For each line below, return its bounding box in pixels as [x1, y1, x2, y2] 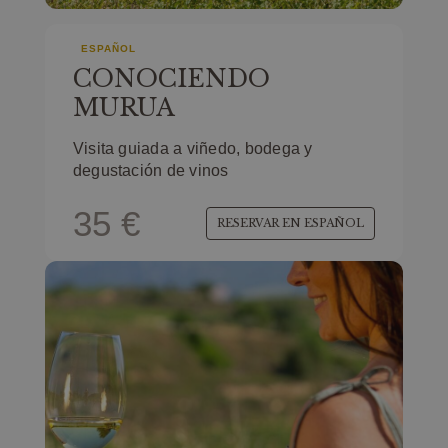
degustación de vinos [72, 162, 229, 179]
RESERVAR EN [217, 216, 305, 230]
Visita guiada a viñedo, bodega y [72, 140, 313, 157]
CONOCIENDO [72, 64, 270, 93]
